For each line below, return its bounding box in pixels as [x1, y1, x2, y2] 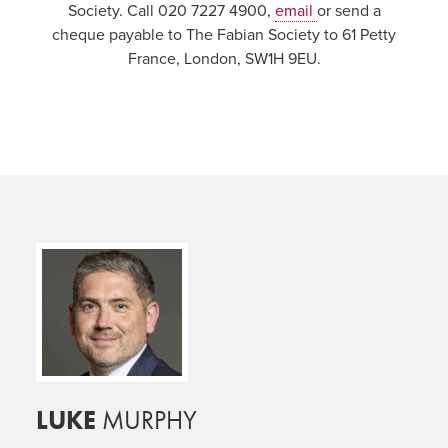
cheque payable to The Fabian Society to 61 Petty [52, 25, 396, 46]
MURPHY [95, 404, 197, 438]
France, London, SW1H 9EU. [127, 49, 321, 70]
